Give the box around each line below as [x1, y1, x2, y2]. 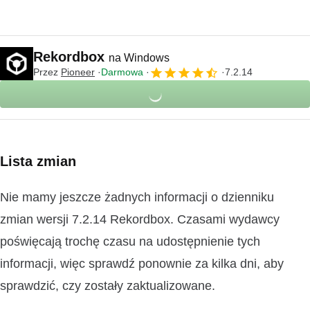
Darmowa [101, 66, 143, 77]
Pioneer [61, 66, 95, 77]
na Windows [109, 51, 170, 64]
